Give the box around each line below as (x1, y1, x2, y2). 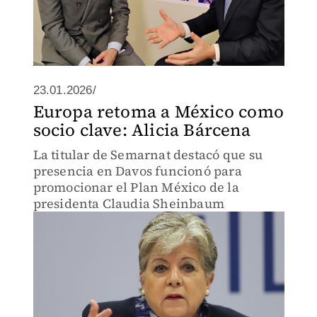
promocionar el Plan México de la (33, 178, 239, 196)
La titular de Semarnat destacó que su (33, 146, 263, 163)
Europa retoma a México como (33, 100, 284, 123)
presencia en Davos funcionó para (33, 162, 242, 180)
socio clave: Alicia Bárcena (33, 118, 250, 142)
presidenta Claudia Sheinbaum (33, 195, 225, 212)
